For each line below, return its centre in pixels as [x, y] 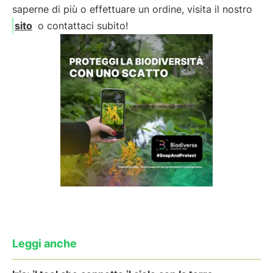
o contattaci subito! [81, 26]
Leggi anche [44, 243]
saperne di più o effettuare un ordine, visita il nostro [132, 9]
